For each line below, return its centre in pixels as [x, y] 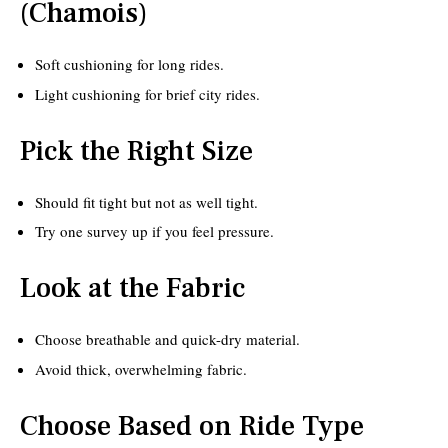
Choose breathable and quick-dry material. [167, 339]
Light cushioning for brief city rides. [147, 93]
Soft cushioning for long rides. [129, 64]
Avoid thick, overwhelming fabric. [141, 368]
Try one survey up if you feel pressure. [154, 231]
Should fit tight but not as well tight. [146, 201]
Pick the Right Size [136, 150]
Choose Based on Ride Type [192, 425]
